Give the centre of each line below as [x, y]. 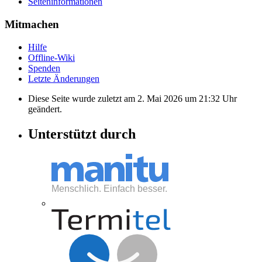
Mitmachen [32, 25]
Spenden [44, 68]
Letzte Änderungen [64, 78]
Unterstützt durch [82, 134]
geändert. [45, 109]
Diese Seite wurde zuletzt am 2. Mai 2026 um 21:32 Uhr [132, 98]
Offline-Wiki [51, 57]
